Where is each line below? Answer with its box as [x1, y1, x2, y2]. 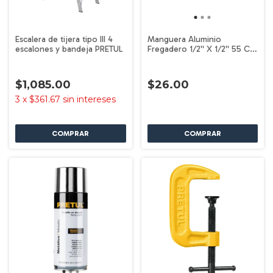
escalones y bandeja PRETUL [15, 43, 123, 54]
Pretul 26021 [147, 53, 194, 64]
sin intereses [63, 93, 116, 105]
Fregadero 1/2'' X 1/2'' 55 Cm [147, 43, 257, 54]
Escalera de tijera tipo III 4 [15, 34, 113, 44]
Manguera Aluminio [147, 34, 221, 44]
